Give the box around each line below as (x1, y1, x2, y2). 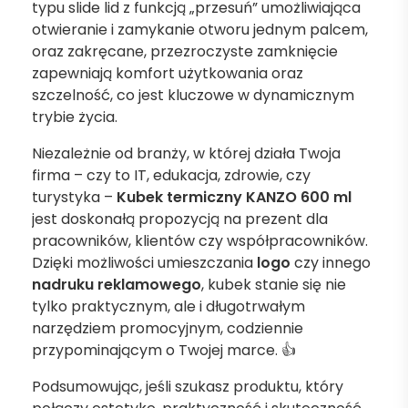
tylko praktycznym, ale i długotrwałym (32, 296, 305, 317)
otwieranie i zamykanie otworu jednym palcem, (32, 19, 368, 40)
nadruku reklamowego (32, 274, 201, 295)
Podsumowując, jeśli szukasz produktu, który (32, 376, 343, 397)
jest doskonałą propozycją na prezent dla (32, 209, 328, 229)
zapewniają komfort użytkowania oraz (32, 63, 303, 84)
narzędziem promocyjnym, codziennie (32, 318, 303, 339)
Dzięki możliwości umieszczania (32, 252, 257, 273)
